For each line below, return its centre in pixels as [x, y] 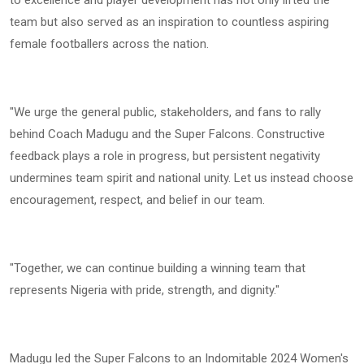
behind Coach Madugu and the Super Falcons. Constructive [167, 134]
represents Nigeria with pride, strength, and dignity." [145, 290]
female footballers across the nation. [109, 44]
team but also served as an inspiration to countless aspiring [169, 22]
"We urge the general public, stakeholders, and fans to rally [165, 113]
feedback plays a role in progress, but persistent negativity [165, 156]
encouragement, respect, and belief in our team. [137, 200]
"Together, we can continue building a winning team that [158, 269]
